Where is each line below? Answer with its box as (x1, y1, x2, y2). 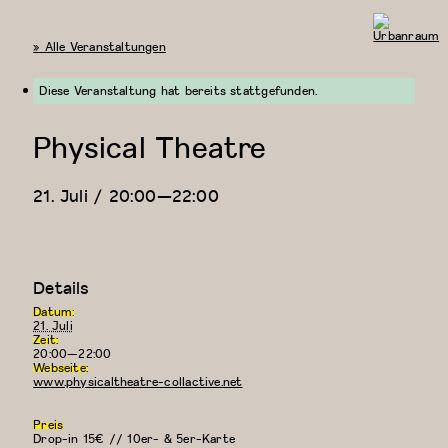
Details (33, 275, 90, 301)
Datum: (33, 302, 75, 322)
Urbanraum (372, 39, 439, 59)
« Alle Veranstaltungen (33, 37, 166, 56)
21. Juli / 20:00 (33, 182, 157, 208)
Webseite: (33, 358, 89, 378)
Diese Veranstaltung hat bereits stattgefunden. (39, 81, 318, 101)
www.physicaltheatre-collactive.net (33, 372, 243, 392)
